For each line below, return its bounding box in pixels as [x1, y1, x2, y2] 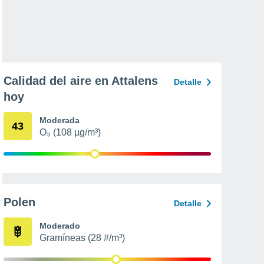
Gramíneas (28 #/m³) [39, 233, 125, 243]
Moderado [39, 221, 80, 230]
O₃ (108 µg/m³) [39, 127, 101, 137]
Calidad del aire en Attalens [4, 74, 158, 87]
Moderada [39, 115, 80, 125]
